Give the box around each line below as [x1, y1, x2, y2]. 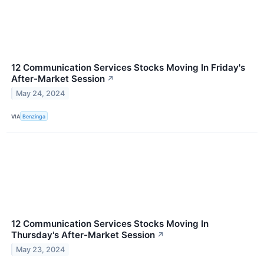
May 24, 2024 [16, 88, 65, 98]
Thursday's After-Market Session [11, 229, 155, 241]
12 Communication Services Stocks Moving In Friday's [11, 62, 245, 74]
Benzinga [22, 113, 46, 120]
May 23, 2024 [16, 245, 65, 255]
